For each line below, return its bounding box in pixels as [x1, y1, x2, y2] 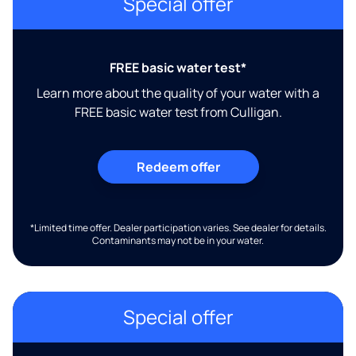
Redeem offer [136, 158, 220, 176]
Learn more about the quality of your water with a [37, 84, 319, 102]
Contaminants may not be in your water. [92, 234, 264, 247]
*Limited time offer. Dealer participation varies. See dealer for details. [29, 221, 327, 234]
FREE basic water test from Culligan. [74, 103, 282, 121]
